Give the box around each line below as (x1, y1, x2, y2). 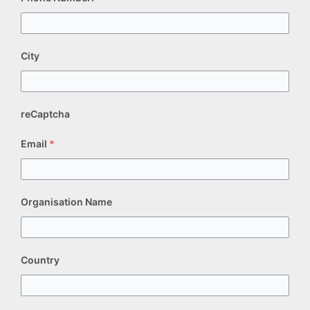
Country (21, 254, 60, 266)
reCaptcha (21, 108, 70, 120)
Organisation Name (21, 196, 112, 208)
